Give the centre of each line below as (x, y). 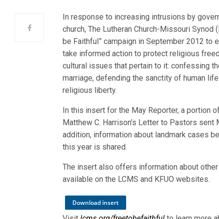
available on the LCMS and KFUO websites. (136, 179)
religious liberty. (90, 90)
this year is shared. (95, 147)
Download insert (96, 203)
